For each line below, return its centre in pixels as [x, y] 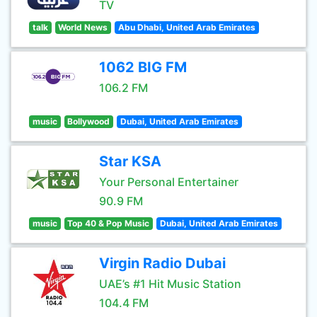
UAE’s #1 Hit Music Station [170, 284]
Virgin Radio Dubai [162, 263]
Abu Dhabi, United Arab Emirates [186, 27]
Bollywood [89, 121]
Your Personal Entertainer [169, 182]
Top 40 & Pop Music [109, 223]
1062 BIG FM [143, 67]
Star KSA [130, 161]
